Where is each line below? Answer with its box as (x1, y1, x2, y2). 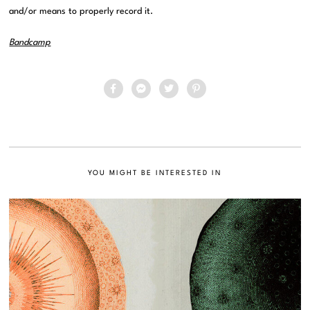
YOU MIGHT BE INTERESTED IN (88, 170, 222, 177)
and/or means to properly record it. (9, 7, 154, 17)
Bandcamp (9, 38, 51, 48)
